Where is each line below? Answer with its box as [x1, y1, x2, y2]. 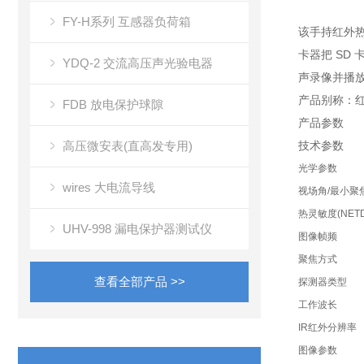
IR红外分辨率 [297, 322, 357, 333]
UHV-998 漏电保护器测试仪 [63, 222, 212, 236]
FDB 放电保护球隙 [63, 97, 163, 111]
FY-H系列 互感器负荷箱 [63, 15, 191, 28]
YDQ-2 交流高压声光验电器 [63, 56, 213, 70]
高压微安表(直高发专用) [63, 139, 193, 153]
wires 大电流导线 [63, 180, 155, 194]
